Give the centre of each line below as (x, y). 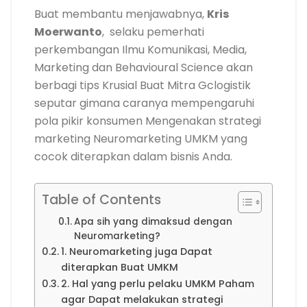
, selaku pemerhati (153, 32)
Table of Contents (101, 200)
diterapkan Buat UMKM (119, 268)
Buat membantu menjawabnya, (121, 14)
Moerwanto (68, 32)
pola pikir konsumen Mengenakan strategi (148, 121)
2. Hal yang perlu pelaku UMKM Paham (157, 284)
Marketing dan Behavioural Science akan (144, 68)
